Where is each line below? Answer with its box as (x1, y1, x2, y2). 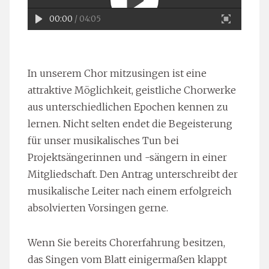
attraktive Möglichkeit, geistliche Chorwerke (28, 84, 236, 96)
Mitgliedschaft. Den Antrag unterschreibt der (28, 168, 238, 180)
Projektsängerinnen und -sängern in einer (28, 151, 227, 163)
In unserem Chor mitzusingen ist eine (28, 67, 207, 79)
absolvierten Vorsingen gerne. (28, 202, 168, 214)
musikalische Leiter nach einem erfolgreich (28, 185, 232, 197)
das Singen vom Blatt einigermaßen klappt (28, 253, 227, 265)
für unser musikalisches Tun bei (28, 134, 179, 147)
